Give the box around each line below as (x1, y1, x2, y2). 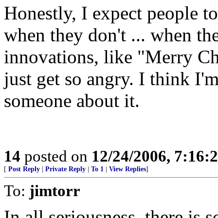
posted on (20, 147, 91, 165)
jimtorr (29, 182, 80, 200)
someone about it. (4, 90, 140, 111)
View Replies (109, 165, 146, 173)
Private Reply (45, 165, 86, 173)
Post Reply (8, 165, 40, 173)
